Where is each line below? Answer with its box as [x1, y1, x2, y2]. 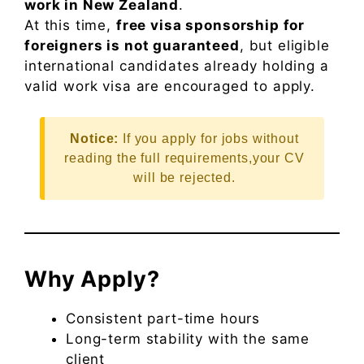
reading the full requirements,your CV [64, 151, 305, 166]
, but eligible [239, 37, 330, 54]
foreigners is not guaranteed [24, 37, 240, 54]
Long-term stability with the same [66, 331, 310, 348]
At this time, [24, 16, 116, 33]
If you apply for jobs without [119, 132, 299, 146]
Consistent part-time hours [66, 310, 261, 327]
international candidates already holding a [24, 57, 329, 74]
